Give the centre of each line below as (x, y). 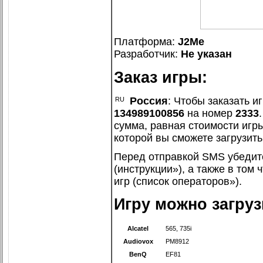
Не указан (206, 54)
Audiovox (138, 242)
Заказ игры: (161, 78)
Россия (149, 101)
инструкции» (148, 169)
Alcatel (138, 229)
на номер (210, 113)
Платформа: (146, 42)
